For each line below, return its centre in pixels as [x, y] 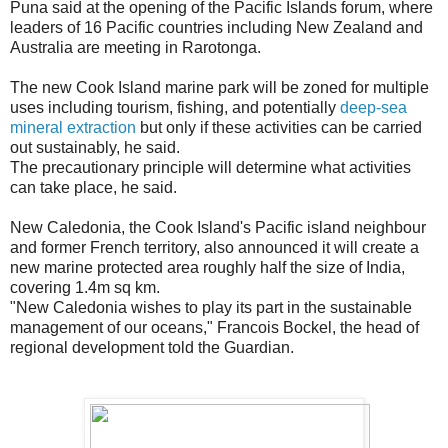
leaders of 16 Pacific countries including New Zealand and [216, 27]
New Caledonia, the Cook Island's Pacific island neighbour [218, 227]
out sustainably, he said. [95, 147]
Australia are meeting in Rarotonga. [135, 47]
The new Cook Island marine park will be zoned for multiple [219, 87]
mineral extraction [73, 127]
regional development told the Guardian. [152, 347]
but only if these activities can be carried [279, 127]
